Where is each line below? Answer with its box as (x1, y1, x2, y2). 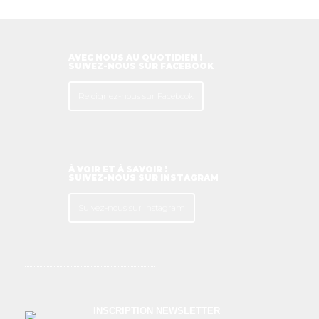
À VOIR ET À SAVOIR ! (68, 164, 167, 175)
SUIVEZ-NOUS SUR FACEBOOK (68, 61, 214, 71)
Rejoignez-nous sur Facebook (78, 90, 194, 101)
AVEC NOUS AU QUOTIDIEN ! (68, 52, 202, 63)
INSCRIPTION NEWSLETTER (93, 305, 221, 316)
